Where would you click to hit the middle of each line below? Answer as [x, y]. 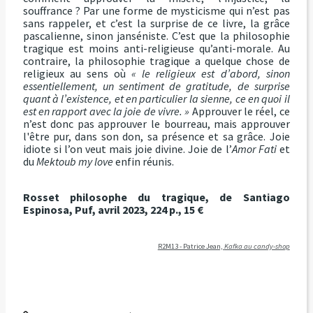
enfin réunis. [144, 161]
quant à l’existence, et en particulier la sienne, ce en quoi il [156, 98]
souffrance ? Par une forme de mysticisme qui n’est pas [156, 10]
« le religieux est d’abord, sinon [211, 73]
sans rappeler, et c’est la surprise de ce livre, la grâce [156, 23]
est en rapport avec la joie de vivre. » [106, 111]
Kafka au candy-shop [257, 247]
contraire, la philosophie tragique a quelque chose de [156, 60]
